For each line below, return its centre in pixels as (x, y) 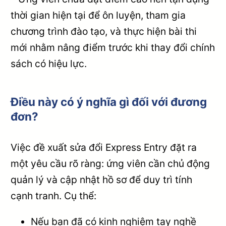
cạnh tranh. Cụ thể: (54, 195)
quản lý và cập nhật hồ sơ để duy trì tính (102, 179)
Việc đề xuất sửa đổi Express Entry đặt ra (104, 147)
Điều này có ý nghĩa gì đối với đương (109, 101)
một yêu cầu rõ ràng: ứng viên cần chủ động (110, 163)
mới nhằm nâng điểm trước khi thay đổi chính (113, 48)
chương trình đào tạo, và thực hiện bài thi (104, 32)
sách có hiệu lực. (49, 64)
